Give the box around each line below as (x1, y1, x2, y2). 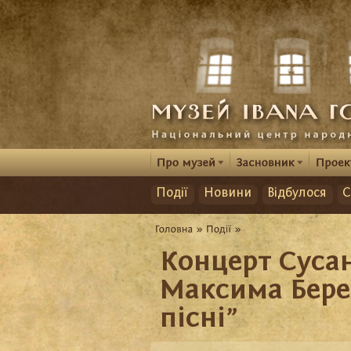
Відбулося (267, 186, 327, 200)
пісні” (160, 305, 238, 334)
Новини (204, 186, 251, 200)
